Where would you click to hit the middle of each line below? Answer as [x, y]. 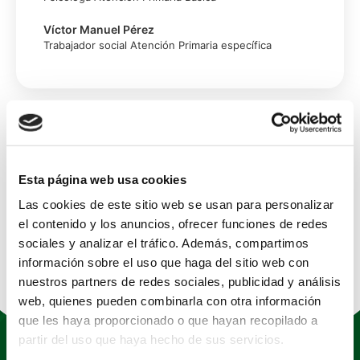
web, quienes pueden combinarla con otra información [170, 301]
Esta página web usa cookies [102, 179]
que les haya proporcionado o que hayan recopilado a [168, 320]
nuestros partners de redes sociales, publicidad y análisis [180, 281]
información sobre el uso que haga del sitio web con [164, 262]
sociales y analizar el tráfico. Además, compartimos [164, 243]
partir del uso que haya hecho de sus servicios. [151, 339]
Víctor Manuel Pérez [99, 29]
